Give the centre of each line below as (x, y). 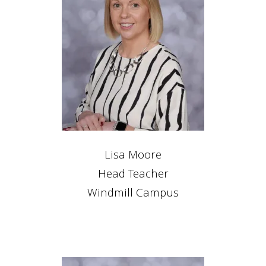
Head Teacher (133, 175)
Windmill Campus (133, 194)
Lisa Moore (133, 156)
